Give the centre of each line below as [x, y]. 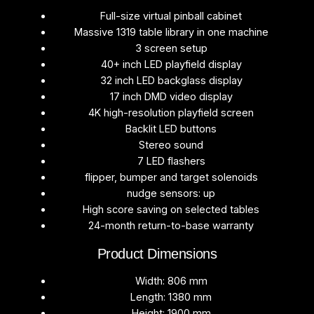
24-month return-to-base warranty [171, 226]
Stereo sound [171, 145]
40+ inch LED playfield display [171, 65]
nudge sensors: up [171, 194]
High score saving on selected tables [171, 210]
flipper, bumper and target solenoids [171, 178]
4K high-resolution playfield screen [171, 113]
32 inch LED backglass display [171, 81]
